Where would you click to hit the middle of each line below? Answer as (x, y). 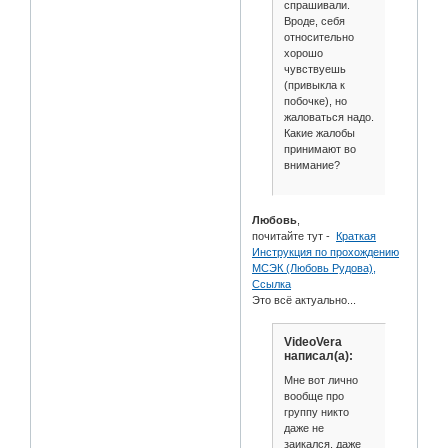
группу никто (316, 411)
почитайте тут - (294, 235)
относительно (318, 37)
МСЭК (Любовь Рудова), (314, 267)
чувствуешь (314, 69)
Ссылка (272, 283)
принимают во (319, 149)
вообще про (313, 395)
